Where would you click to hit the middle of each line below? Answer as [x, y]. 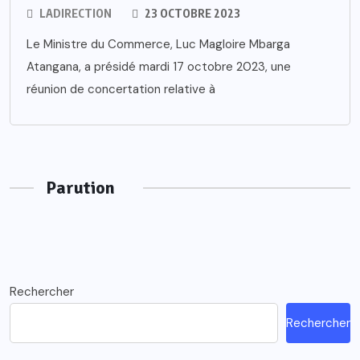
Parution [80, 188]
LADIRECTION [76, 14]
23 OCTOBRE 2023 [191, 14]
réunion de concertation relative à [121, 90]
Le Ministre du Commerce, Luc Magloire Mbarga [158, 45]
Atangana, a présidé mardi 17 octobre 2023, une [159, 67]
